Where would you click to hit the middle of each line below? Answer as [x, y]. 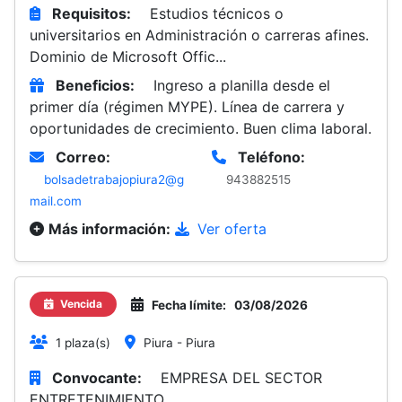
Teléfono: [271, 157]
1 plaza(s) [83, 343]
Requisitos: [92, 13]
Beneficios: [95, 85]
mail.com [56, 201]
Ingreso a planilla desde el [242, 85]
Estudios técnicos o [217, 13]
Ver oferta [230, 229]
